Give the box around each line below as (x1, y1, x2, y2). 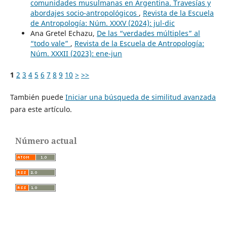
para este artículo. (10, 104, 72, 115)
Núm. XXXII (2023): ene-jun (30, 49, 122, 59)
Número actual (15, 135, 77, 147)
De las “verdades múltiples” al (96, 28, 200, 39)
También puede (10, 92, 65, 102)
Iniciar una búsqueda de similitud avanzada (65, 92, 216, 102)
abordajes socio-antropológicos (30, 8, 139, 18)
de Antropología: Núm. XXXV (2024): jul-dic (30, 18, 175, 28)
